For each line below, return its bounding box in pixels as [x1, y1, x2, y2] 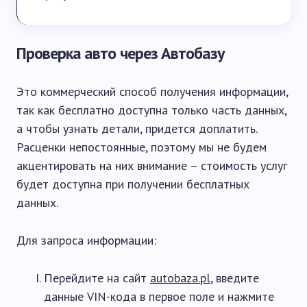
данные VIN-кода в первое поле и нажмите [44, 288, 274, 305]
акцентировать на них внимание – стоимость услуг [16, 158, 287, 174]
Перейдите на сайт [44, 270, 150, 286]
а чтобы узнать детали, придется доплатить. [16, 121, 257, 137]
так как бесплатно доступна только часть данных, [16, 102, 286, 119]
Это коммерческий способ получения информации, [16, 84, 288, 100]
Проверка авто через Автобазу [16, 42, 225, 64]
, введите [210, 270, 259, 286]
